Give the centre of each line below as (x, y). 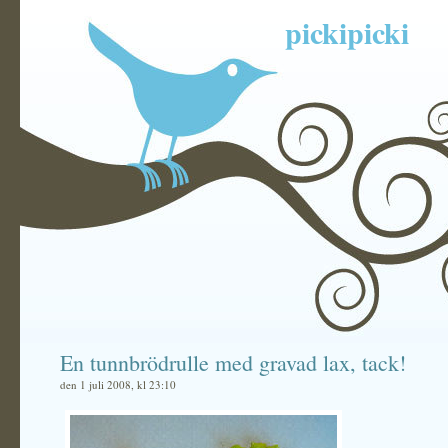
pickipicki (347, 32)
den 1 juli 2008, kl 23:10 (118, 384)
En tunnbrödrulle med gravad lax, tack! (233, 362)
